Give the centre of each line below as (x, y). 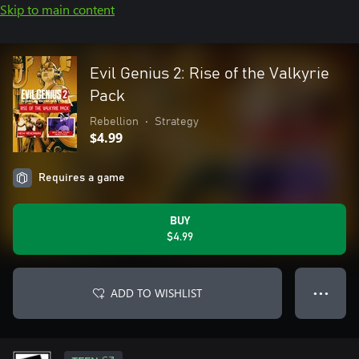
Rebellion (114, 122)
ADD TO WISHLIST (156, 293)
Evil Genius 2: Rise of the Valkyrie (210, 74)
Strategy (177, 122)
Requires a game (82, 178)
